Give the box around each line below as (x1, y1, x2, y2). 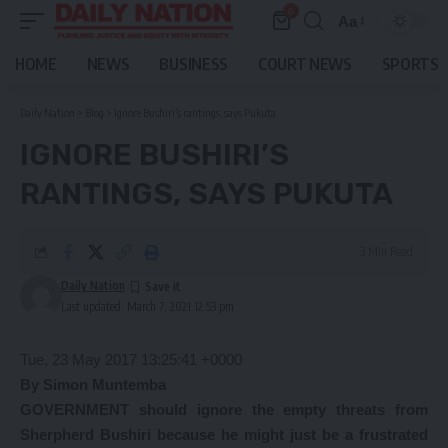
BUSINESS (159, 54, 228, 74)
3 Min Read (360, 244, 413, 259)
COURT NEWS (257, 54, 352, 74)
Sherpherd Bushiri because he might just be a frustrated (20, 426, 428, 443)
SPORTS (381, 54, 439, 74)
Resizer (337, 48, 389, 66)
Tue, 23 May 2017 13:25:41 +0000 (20, 351, 242, 368)
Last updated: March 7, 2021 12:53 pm (60, 299, 234, 314)
